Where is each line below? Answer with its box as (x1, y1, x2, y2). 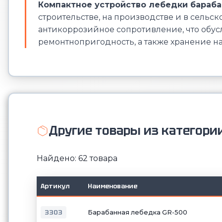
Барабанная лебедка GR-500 (88, 208, 187, 216)
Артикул (41, 181, 69, 190)
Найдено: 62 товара (37, 153, 117, 163)
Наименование (88, 181, 137, 190)
